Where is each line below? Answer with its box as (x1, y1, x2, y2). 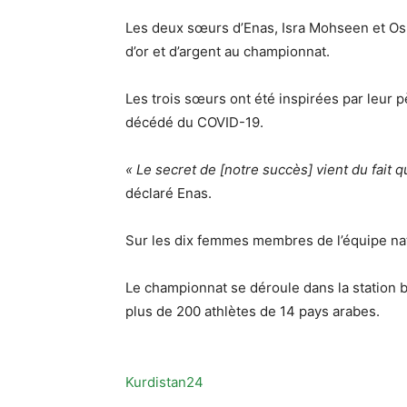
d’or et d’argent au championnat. (125, 43, 330, 61)
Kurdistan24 (125, 373, 203, 392)
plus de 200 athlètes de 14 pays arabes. (125, 303, 380, 321)
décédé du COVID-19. (125, 114, 263, 132)
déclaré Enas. (125, 184, 212, 203)
